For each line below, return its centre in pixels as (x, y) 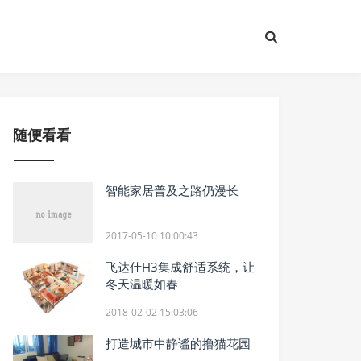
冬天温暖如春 (142, 284)
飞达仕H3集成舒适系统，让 (180, 267)
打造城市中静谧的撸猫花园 (178, 343)
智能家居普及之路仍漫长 (172, 190)
